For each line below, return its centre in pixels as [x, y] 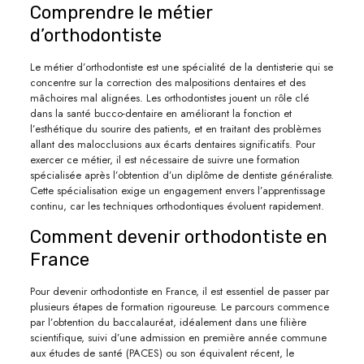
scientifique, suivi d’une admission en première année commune [178, 337]
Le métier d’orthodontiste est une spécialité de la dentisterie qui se [181, 67]
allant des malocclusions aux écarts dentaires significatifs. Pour [172, 144]
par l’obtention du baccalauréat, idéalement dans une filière [168, 322]
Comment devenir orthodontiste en [178, 236]
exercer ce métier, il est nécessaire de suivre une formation [165, 159]
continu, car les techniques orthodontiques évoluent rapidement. [177, 206]
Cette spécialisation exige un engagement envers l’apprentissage [177, 190]
